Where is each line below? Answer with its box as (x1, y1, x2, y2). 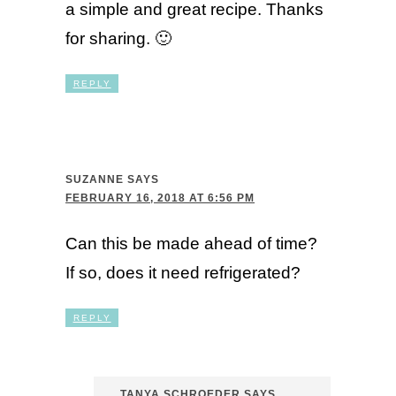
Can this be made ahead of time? (65, 234, 318, 254)
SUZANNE (65, 173, 125, 187)
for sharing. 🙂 (65, 29, 172, 49)
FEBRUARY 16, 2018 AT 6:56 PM (65, 192, 255, 205)
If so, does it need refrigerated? (65, 263, 301, 283)
